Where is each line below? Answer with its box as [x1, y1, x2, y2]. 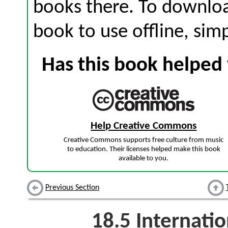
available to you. [119, 155, 169, 163]
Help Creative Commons [91, 121, 197, 131]
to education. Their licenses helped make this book [67, 146, 220, 154]
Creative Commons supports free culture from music [64, 136, 224, 145]
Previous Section [45, 184, 99, 192]
